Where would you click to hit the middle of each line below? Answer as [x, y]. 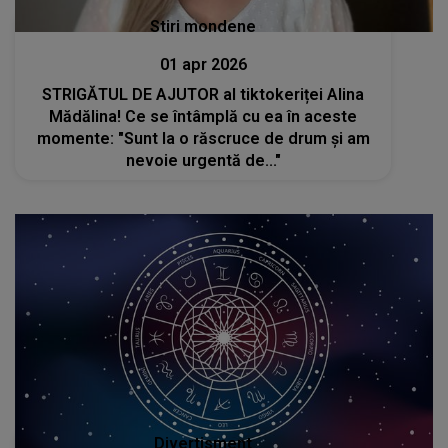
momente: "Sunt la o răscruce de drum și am [203, 138]
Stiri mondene [203, 26]
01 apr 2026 [203, 64]
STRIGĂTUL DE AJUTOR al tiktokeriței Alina [203, 94]
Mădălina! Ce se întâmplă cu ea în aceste [203, 116]
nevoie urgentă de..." [203, 160]
